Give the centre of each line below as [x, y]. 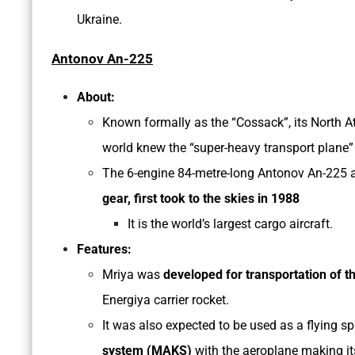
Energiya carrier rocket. [167, 300]
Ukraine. [99, 20]
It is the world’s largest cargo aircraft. [230, 224]
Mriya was [133, 275]
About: [96, 97]
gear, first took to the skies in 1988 [201, 199]
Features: [106, 250]
